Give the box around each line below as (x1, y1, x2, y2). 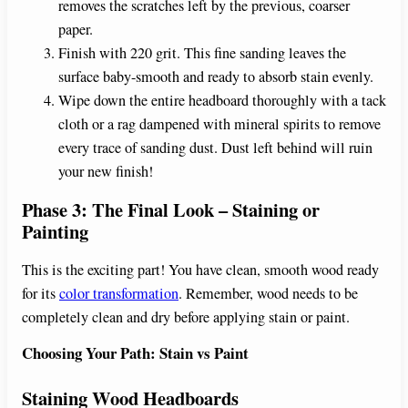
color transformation (59, 282, 178, 303)
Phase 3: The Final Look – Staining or (22, 195, 320, 223)
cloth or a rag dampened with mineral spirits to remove (58, 113, 381, 134)
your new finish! (58, 160, 153, 181)
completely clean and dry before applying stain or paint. (22, 306, 350, 327)
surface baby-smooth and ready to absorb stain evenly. (58, 66, 373, 87)
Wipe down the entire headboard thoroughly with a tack (58, 89, 386, 110)
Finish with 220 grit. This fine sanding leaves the (58, 42, 346, 63)
